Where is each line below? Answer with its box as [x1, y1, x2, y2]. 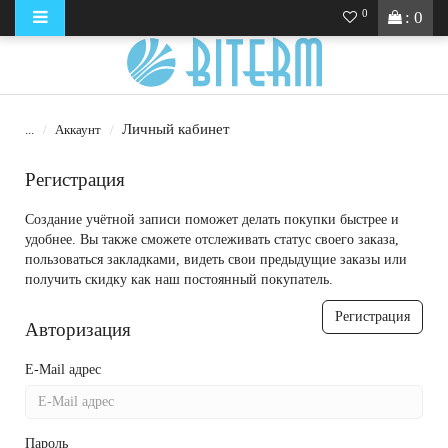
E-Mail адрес [25, 362, 101, 377]
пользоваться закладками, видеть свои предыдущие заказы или [25, 252, 407, 267]
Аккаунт [55, 122, 101, 137]
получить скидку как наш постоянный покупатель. [25, 272, 333, 287]
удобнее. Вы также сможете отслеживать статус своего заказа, [25, 232, 399, 247]
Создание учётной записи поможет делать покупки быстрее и [25, 212, 399, 227]
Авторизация [25, 319, 131, 340]
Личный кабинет [122, 121, 230, 137]
